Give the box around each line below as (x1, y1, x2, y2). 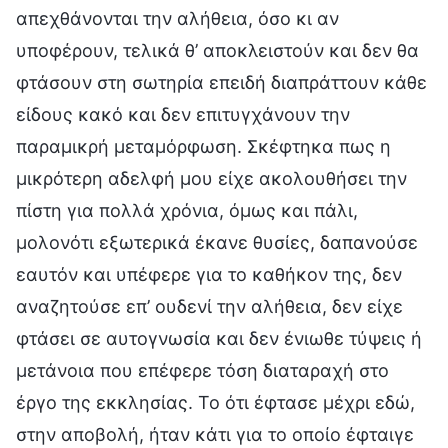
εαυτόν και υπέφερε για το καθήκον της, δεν (16, 263, 402, 285)
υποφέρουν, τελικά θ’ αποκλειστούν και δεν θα (16, 39, 419, 61)
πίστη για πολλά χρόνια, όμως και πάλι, (16, 199, 358, 221)
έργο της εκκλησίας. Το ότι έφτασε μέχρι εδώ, (16, 391, 415, 413)
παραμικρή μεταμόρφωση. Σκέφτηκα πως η (16, 135, 391, 157)
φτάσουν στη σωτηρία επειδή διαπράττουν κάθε (16, 71, 427, 93)
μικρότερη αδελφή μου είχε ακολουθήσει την (16, 167, 407, 189)
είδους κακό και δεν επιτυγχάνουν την (16, 103, 350, 125)
